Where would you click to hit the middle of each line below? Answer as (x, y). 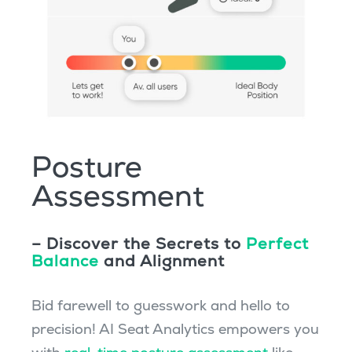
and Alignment (161, 260)
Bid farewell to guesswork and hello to (160, 305)
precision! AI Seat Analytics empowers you (175, 328)
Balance (65, 260)
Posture (86, 166)
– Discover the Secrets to (138, 243)
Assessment (117, 195)
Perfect (277, 243)
